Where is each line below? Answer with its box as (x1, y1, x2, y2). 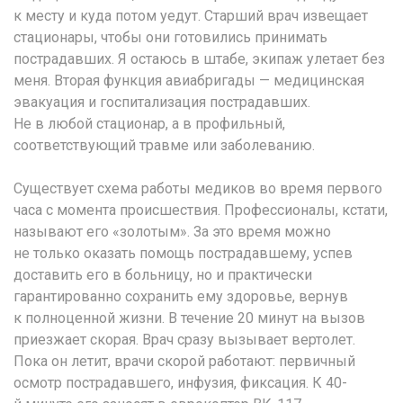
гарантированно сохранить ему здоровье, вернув (13, 287, 348, 305)
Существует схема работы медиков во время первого (13, 179, 382, 197)
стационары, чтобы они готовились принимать (13, 28, 327, 46)
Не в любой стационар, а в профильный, (13, 114, 285, 132)
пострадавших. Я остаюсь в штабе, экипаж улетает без (13, 49, 385, 67)
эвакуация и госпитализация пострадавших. (13, 93, 310, 111)
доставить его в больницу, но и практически (13, 265, 312, 283)
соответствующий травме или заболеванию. (13, 136, 315, 154)
